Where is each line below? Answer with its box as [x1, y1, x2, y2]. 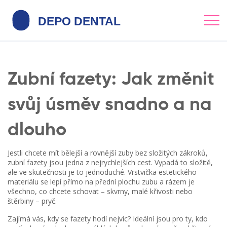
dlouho [8, 121, 66, 139]
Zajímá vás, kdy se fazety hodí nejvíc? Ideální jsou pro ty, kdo [8, 214, 208, 223]
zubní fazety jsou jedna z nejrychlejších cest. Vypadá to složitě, [8, 158, 213, 167]
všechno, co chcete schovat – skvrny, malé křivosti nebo [8, 186, 193, 196]
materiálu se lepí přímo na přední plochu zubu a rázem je [8, 177, 195, 186]
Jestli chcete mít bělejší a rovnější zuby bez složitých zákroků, [8, 148, 208, 158]
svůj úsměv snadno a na [8, 96, 212, 114]
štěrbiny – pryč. [8, 196, 57, 206]
